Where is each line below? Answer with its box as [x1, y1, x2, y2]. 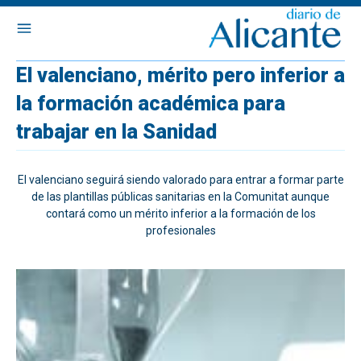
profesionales [145, 224, 216, 237]
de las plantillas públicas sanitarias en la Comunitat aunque [31, 190, 330, 203]
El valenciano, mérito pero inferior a [16, 64, 345, 87]
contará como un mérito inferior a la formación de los [45, 207, 316, 220]
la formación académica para [16, 92, 285, 115]
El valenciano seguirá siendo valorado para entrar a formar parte [17, 173, 344, 186]
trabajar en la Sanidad [16, 120, 217, 143]
